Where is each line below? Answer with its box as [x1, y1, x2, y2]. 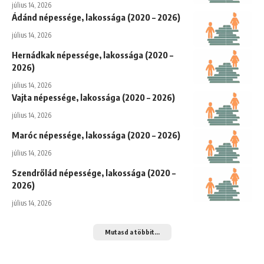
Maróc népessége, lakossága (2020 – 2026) [12, 129, 180, 140]
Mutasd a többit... [104, 227, 160, 236]
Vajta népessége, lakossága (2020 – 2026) [12, 91, 175, 103]
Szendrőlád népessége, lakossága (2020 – [12, 167, 176, 178]
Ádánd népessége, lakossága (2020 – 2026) [12, 11, 180, 22]
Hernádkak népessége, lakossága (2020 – [12, 49, 173, 60]
